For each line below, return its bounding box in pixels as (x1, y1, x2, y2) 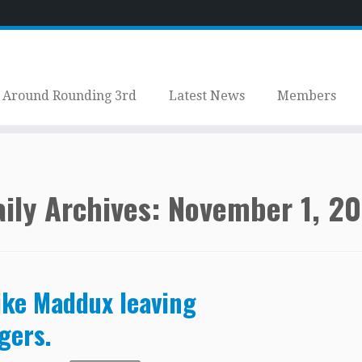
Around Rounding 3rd (2, 88, 137, 103)
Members (276, 88, 336, 103)
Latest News (168, 88, 245, 103)
